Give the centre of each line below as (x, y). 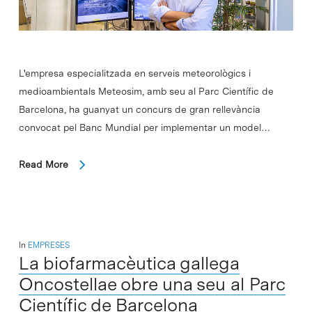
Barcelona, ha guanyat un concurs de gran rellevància (139, 109)
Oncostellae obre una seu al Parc (152, 283)
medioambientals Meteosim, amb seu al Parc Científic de (146, 91)
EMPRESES (48, 245)
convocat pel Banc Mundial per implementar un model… (144, 127)
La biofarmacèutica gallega (129, 263)
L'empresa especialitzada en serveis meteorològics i (134, 73)
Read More (43, 164)
